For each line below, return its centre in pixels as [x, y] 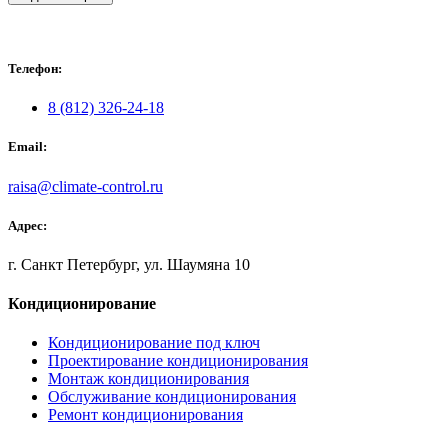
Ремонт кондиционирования [145, 415]
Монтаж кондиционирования [148, 379]
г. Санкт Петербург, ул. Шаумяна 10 [129, 264]
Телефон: [35, 68]
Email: [27, 147]
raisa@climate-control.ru [85, 186]
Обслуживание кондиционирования [172, 397]
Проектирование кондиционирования [178, 361]
